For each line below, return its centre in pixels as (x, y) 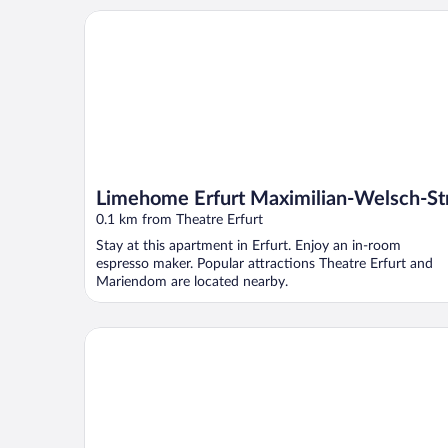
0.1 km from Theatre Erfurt (179, 219)
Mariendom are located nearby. (192, 281)
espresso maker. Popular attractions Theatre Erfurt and (264, 263)
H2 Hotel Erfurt (138, 334)
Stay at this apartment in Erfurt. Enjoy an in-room (248, 245)
